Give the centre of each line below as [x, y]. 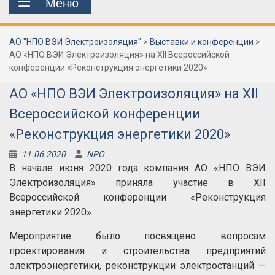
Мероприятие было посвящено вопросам [137, 236]
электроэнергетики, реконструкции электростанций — [137, 265]
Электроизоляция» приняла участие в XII [137, 183]
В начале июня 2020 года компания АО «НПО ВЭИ [137, 168]
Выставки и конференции [202, 42]
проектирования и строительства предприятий [137, 251]
